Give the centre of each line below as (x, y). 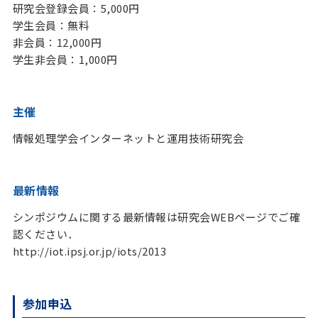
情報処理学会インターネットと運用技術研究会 (128, 138)
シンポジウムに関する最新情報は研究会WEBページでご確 (157, 217)
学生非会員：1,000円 (65, 59)
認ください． (45, 234)
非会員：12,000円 (57, 42)
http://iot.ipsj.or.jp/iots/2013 (89, 251)
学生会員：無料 (51, 25)
